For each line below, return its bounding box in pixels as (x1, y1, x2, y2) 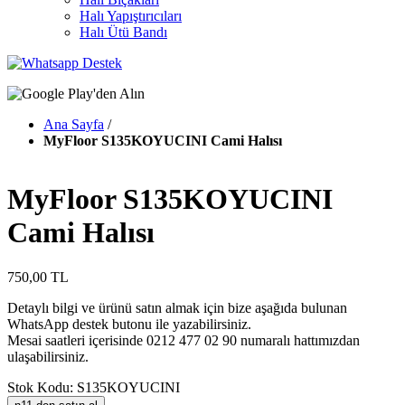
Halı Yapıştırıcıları (80, 8, 182, 24)
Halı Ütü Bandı (80, 24, 167, 40)
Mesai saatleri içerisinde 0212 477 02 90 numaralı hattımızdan (7, 332, 360, 348)
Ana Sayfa (43, 117, 104, 132)
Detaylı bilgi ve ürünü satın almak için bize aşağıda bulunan (7, 299, 347, 316)
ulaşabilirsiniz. (7, 348, 89, 364)
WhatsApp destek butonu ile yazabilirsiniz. (7, 316, 251, 332)
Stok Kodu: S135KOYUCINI (7, 379, 180, 395)
